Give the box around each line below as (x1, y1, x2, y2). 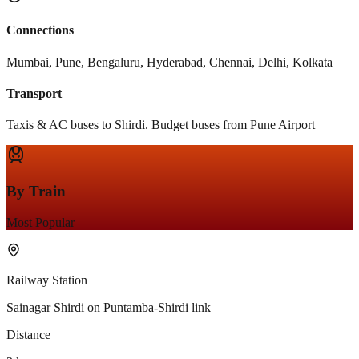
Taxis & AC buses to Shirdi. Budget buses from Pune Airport (6, 118, 315, 132)
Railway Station (6, 272, 87, 287)
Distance (6, 327, 50, 341)
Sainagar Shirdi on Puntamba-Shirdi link (6, 300, 211, 314)
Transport (6, 86, 62, 100)
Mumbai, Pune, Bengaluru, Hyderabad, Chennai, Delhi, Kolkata (6, 54, 333, 69)
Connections (6, 23, 74, 38)
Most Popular (6, 215, 75, 229)
